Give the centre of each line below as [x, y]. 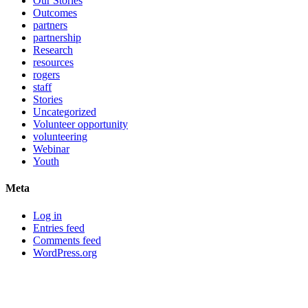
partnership [57, 38]
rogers [46, 75]
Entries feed [59, 228]
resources [53, 63]
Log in [47, 215]
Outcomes [55, 13]
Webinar [51, 149]
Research [53, 50]
